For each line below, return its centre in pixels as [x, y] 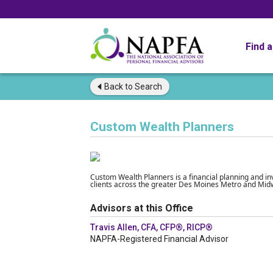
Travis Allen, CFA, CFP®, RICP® [151, 227]
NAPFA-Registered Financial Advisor [159, 239]
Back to [119, 87]
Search [147, 87]
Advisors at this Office [142, 208]
